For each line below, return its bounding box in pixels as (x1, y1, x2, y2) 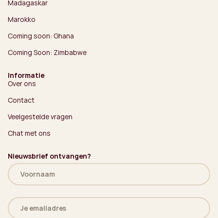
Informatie (8, 70, 44, 80)
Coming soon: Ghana (8, 31, 74, 40)
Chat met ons (8, 128, 51, 138)
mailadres (7, 203, 45, 213)
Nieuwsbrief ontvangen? (8, 151, 91, 161)
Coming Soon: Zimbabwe (8, 47, 87, 57)
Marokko (8, 14, 36, 24)
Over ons (8, 78, 36, 88)
